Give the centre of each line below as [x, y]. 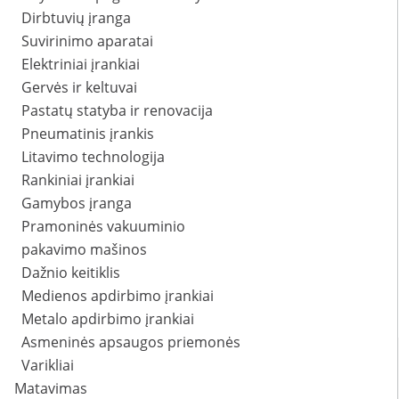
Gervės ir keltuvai [79, 88]
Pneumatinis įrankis [88, 134]
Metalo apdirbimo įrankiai [108, 319]
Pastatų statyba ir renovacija [117, 111]
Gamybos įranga [77, 204]
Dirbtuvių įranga [76, 18]
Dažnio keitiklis [71, 273]
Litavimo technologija [93, 157]
